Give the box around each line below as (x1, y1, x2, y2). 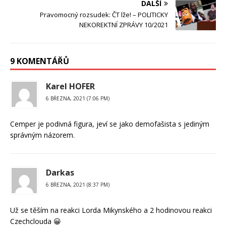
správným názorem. (10, 130, 75, 140)
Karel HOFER (46, 80, 95, 92)
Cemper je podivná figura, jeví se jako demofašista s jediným (10, 119, 209, 129)
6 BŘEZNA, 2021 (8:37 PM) (46, 181, 109, 188)
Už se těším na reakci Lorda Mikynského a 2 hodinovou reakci (10, 205, 212, 215)
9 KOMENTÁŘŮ (10, 55, 69, 67)
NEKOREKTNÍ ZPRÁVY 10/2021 (79, 20, 168, 29)
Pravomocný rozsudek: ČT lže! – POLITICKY (40, 10, 168, 19)
